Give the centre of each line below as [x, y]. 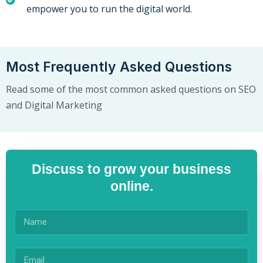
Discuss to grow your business [131, 169]
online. [131, 186]
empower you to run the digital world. [109, 9]
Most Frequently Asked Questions [119, 67]
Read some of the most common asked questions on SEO [131, 90]
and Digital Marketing [54, 105]
